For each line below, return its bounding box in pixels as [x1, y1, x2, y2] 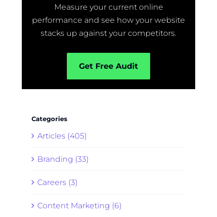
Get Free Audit [79, 62, 138, 71]
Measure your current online [54, 2, 163, 12]
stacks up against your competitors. [41, 29, 176, 38]
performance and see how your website [32, 15, 185, 25]
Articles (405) [37, 131, 87, 141]
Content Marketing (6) [37, 201, 122, 211]
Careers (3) [37, 178, 77, 187]
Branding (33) [37, 155, 89, 164]
